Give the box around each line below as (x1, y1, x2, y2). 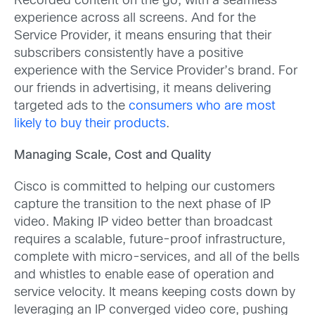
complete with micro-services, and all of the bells (14, 252, 300, 264)
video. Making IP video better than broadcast (14, 217, 273, 229)
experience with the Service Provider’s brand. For (14, 65, 297, 77)
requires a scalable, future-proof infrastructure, (14, 234, 285, 247)
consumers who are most (125, 100, 276, 112)
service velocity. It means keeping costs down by (14, 287, 295, 300)
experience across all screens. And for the (14, 12, 256, 25)
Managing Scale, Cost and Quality (14, 150, 211, 162)
